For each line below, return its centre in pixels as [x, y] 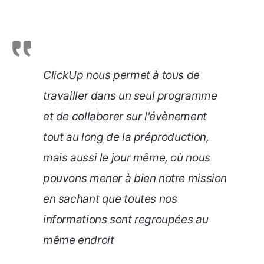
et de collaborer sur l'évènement [125, 116]
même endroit [79, 240]
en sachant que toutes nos [110, 199]
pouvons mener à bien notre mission [135, 178]
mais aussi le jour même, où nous [127, 157]
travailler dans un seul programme [130, 95]
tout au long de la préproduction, [126, 137]
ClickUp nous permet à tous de [121, 75]
